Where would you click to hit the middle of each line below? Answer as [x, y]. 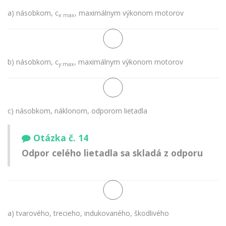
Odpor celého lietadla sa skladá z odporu [112, 153]
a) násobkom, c [33, 13]
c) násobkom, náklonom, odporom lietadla [77, 110]
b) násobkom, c [33, 62]
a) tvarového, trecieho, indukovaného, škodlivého [88, 213]
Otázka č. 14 [61, 138]
